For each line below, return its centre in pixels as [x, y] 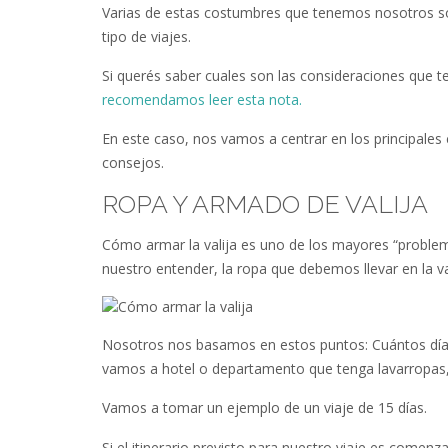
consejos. [133, 163]
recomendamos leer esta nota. [202, 99]
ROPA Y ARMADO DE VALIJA [265, 203]
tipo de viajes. [146, 36]
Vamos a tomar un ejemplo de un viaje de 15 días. [264, 408]
